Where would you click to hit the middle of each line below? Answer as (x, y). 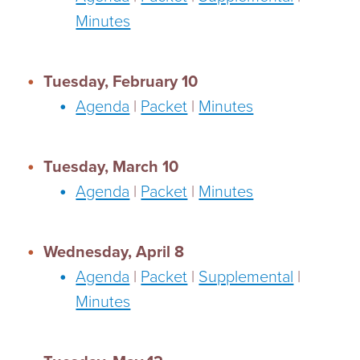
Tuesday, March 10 (111, 167)
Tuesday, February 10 (121, 82)
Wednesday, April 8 (114, 252)
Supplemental (246, 277)
